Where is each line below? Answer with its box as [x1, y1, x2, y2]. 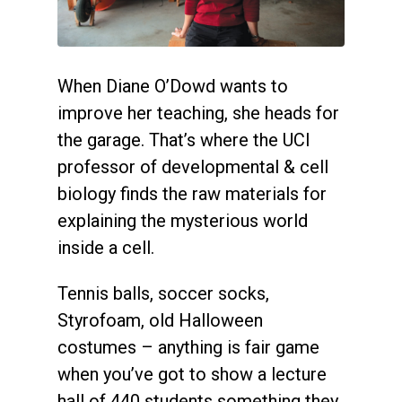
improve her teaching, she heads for [57, 102, 339, 125]
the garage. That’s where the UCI [57, 129, 310, 152]
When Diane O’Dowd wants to [57, 75, 288, 98]
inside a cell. [57, 237, 154, 259]
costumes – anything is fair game [57, 336, 319, 359]
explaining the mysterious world [57, 210, 308, 232]
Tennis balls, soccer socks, [57, 283, 269, 305]
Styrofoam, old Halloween [57, 310, 263, 332]
